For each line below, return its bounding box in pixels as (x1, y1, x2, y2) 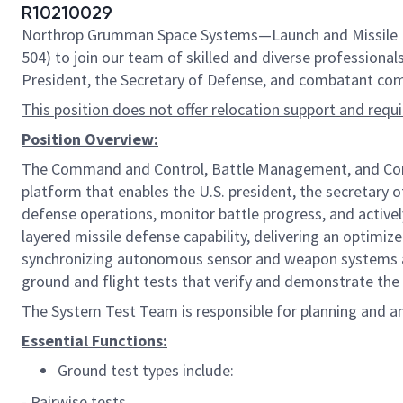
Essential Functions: (22, 330, 167, 351)
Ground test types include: (58, 360, 234, 381)
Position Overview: (22, 129, 158, 149)
